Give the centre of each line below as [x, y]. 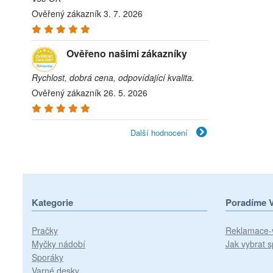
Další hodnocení [160, 133]
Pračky [45, 230]
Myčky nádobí [58, 244]
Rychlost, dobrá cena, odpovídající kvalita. [113, 77]
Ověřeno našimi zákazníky [127, 53]
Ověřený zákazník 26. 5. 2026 [90, 93]
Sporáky [48, 257]
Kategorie [52, 202]
